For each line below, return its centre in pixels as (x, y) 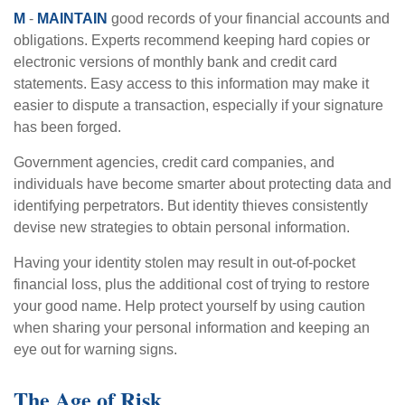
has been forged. (67, 127)
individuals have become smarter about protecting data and (202, 184)
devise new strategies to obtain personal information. (182, 228)
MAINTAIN (72, 19)
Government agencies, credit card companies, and (174, 163)
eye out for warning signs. (95, 350)
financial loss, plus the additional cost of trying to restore (192, 285)
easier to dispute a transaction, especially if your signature (198, 106)
